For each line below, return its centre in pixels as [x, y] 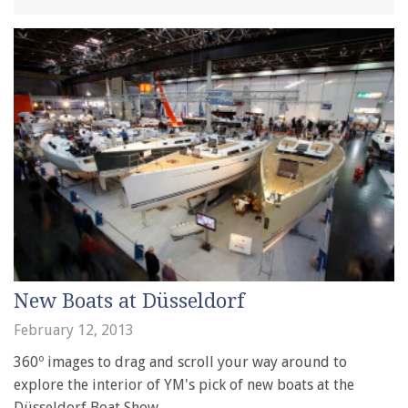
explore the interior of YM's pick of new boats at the [184, 384]
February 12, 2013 [74, 330]
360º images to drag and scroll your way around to [180, 362]
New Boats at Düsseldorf [129, 301]
